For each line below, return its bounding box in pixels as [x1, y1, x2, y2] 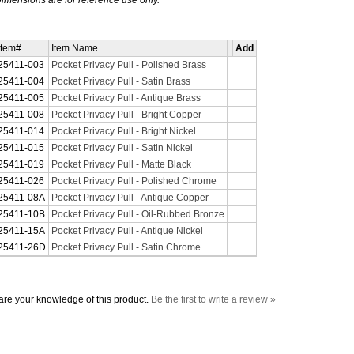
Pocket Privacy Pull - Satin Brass [51, 76, 190, 87]
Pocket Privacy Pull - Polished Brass [51, 59, 206, 70]
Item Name [51, 43, 98, 54]
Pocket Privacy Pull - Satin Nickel [51, 142, 193, 153]
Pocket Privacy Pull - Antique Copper [51, 192, 209, 203]
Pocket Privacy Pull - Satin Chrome [51, 242, 201, 253]
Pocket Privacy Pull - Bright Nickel [51, 126, 196, 137]
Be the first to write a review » [151, 294, 276, 305]
